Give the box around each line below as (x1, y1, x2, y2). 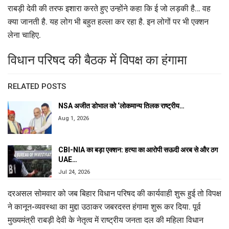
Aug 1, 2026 (58, 115, 89, 122)
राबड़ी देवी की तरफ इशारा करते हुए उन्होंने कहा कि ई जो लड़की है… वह (8, 4, 211, 14)
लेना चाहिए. (8, 30, 41, 40)
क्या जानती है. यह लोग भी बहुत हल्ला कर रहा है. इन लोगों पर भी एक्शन (8, 17, 209, 27)
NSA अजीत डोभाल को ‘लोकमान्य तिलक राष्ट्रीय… (58, 102, 185, 110)
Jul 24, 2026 (58, 168, 90, 175)
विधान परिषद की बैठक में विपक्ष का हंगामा (8, 53, 187, 68)
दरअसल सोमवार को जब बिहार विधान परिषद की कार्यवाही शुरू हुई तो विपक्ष (8, 188, 221, 198)
